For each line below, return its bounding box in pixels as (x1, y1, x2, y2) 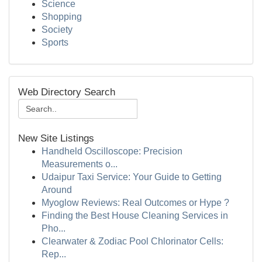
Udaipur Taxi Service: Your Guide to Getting (42, 172, 222, 182)
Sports (42, 37, 68, 47)
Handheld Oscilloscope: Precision (42, 146, 182, 156)
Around (42, 185, 72, 195)
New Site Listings (18, 133, 94, 144)
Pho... (42, 223, 65, 233)
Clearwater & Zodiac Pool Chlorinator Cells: (42, 236, 223, 246)
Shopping (42, 12, 82, 22)
